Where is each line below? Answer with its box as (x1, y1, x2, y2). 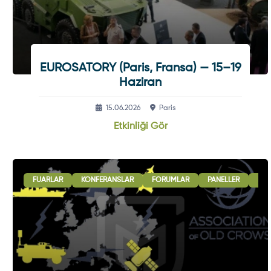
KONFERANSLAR (80, 177, 134, 184)
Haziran (119, 77, 162, 89)
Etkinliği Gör (113, 122, 168, 131)
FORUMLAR (151, 177, 189, 184)
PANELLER (207, 177, 240, 184)
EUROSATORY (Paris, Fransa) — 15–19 (39, 62, 241, 74)
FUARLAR (32, 177, 63, 184)
